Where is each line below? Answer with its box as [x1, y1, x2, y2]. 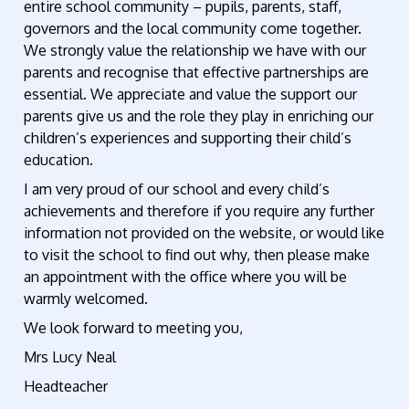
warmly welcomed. [24, 288, 149, 308]
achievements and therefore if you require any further [24, 201, 375, 220]
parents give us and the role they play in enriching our [24, 106, 374, 125]
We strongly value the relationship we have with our [24, 40, 367, 59]
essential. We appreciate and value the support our [24, 84, 358, 103]
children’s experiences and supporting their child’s [24, 128, 352, 147]
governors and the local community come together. [24, 18, 362, 37]
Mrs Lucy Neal [24, 347, 117, 366]
